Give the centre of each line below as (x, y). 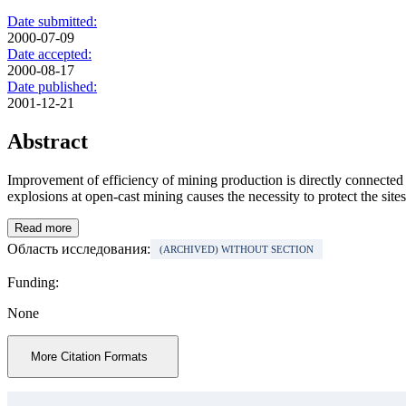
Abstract (48, 142)
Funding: (33, 283)
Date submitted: (52, 22)
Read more (43, 228)
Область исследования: (79, 249)
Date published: (52, 87)
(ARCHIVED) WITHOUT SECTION (237, 250)
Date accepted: (49, 54)
